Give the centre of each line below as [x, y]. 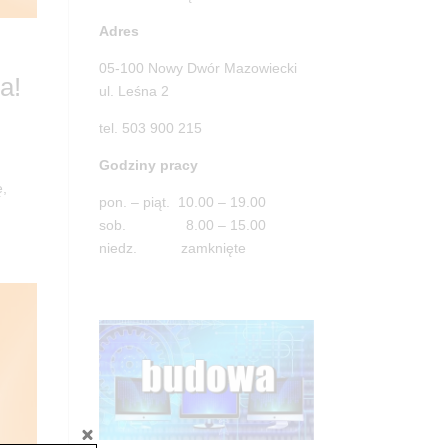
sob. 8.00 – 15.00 [182, 224]
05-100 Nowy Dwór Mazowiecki [197, 67]
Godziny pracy [148, 164]
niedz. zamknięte [172, 247]
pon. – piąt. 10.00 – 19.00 [182, 201]
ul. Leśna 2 [133, 90]
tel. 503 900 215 [150, 127]
